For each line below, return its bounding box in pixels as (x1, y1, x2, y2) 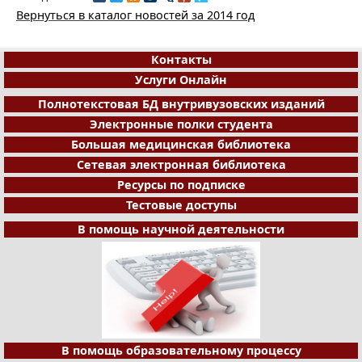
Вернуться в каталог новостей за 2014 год (16, 6, 255, 23)
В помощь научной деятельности (78, 221, 284, 237)
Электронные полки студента (89, 116, 273, 132)
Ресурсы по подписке (116, 176, 246, 192)
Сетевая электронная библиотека (76, 156, 286, 172)
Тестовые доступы (125, 196, 237, 213)
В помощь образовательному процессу (61, 342, 301, 358)
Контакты (150, 51, 212, 67)
